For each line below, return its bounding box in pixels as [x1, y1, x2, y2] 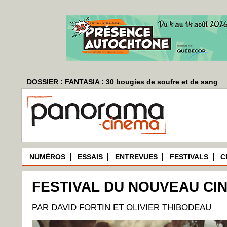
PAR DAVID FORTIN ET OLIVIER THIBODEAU [32, 203, 211, 212]
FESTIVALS [170, 153, 208, 161]
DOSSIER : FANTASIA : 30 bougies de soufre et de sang [27, 78, 218, 86]
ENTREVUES [115, 153, 158, 161]
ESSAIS [78, 153, 103, 161]
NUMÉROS [29, 153, 65, 161]
